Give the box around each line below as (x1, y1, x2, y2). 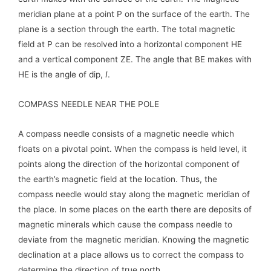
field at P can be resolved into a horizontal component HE (18, 39, 242, 49)
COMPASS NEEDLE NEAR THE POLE (18, 99, 159, 109)
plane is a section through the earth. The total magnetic (18, 24, 235, 34)
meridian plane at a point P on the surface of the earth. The (18, 8, 250, 19)
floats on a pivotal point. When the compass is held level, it (18, 143, 247, 154)
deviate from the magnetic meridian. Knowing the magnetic (18, 234, 249, 244)
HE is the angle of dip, (18, 69, 105, 79)
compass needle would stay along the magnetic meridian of (18, 189, 250, 199)
